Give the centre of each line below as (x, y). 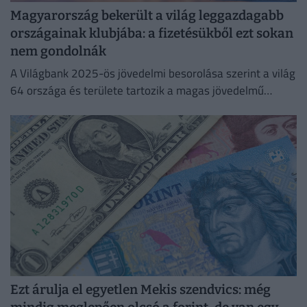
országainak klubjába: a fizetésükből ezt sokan (152, 34)
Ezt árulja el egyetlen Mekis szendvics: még (140, 290)
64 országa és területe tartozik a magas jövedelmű (137, 91)
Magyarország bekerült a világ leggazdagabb (147, 16)
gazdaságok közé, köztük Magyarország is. (116, 108)
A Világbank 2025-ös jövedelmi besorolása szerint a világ (153, 74)
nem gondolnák (58, 51)
